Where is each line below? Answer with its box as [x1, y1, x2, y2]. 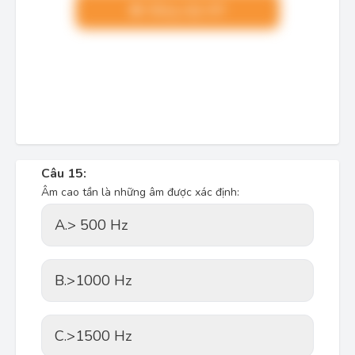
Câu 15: [41, 165, 86, 182]
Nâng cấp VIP [143, 2, 225, 19]
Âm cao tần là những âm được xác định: [41, 185, 239, 200]
